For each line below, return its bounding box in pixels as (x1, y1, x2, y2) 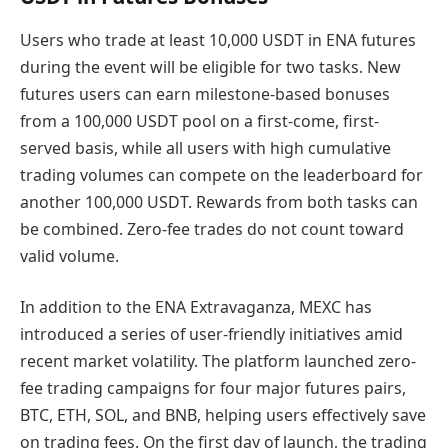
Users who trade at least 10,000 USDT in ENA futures (20, 28, 416, 51)
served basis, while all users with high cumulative (20, 136, 391, 159)
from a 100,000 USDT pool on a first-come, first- (20, 109, 379, 132)
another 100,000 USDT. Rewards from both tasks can (20, 190, 418, 213)
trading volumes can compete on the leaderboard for (20, 163, 423, 186)
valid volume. (20, 244, 119, 267)
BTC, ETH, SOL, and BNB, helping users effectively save (20, 404, 426, 427)
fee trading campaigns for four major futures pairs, (20, 377, 406, 400)
